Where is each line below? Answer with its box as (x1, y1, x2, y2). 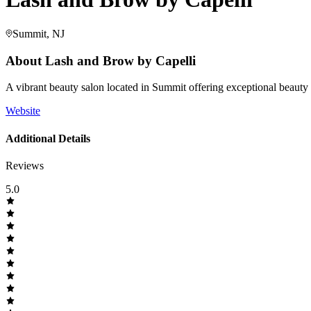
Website (6, 105, 40, 117)
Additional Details (6, 132, 90, 144)
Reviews (6, 159, 44, 171)
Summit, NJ (12, 27, 65, 40)
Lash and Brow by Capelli (45, 53, 196, 68)
